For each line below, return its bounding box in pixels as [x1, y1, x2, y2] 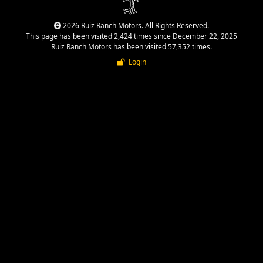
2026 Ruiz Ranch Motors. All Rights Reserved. [61, 20, 209, 31]
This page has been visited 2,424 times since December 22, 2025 [26, 31, 237, 41]
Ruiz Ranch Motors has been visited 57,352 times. [51, 41, 212, 52]
